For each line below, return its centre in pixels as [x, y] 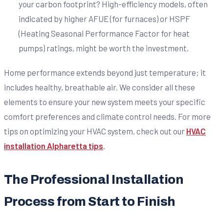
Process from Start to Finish [90, 201]
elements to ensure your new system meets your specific [105, 101]
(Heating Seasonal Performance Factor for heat [104, 33]
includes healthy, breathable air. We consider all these [99, 87]
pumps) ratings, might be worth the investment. [103, 48]
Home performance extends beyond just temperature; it [105, 72]
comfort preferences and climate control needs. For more [107, 116]
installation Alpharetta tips [54, 145]
